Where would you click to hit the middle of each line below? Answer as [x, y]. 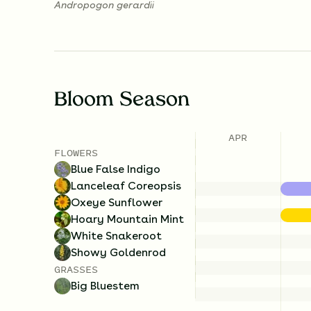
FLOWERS [76, 153]
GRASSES [76, 269]
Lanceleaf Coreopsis [126, 186]
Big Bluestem [105, 286]
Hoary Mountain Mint [127, 219]
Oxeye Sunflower [117, 203]
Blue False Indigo [116, 169]
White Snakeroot [116, 236]
